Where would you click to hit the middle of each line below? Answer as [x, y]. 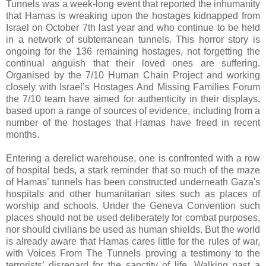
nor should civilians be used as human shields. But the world [133, 229]
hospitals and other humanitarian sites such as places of [133, 194]
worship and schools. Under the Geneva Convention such [133, 205]
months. [24, 134]
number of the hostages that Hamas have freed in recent [133, 122]
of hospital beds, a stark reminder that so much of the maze [133, 170]
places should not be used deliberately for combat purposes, [133, 217]
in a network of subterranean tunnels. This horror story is [133, 39]
